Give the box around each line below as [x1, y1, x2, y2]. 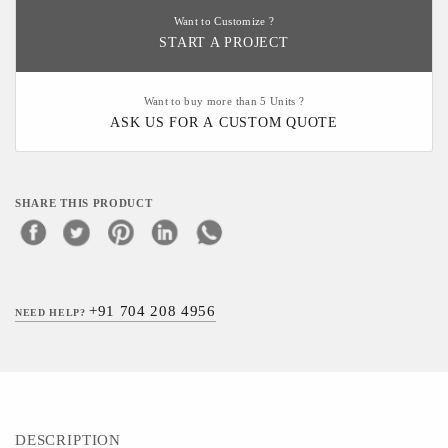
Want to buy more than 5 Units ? [143, 96, 305, 107]
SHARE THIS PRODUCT [15, 198, 153, 209]
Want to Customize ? [173, 16, 275, 27]
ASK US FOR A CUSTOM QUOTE [110, 115, 338, 130]
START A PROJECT [159, 35, 289, 50]
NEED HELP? [15, 307, 90, 318]
